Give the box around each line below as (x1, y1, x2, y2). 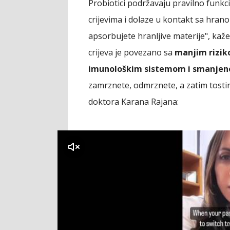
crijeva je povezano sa (88, 47, 175, 59)
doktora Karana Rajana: (88, 96, 179, 108)
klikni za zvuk (16, 141, 68, 153)
